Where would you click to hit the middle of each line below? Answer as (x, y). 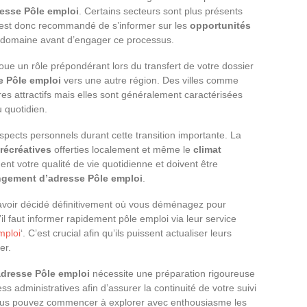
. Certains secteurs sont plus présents (161, 11)
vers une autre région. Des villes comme (150, 81)
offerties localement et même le (122, 150)
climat (207, 150)
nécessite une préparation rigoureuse (172, 274)
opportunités (220, 26)
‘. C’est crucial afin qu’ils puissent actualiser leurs (126, 233)
